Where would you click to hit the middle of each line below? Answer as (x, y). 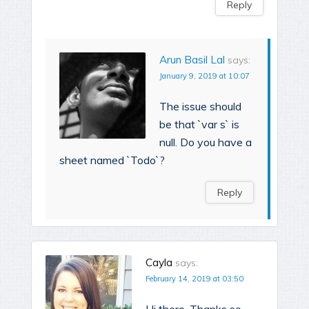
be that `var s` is (199, 124)
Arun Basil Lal (192, 60)
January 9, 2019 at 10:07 (205, 76)
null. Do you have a (206, 142)
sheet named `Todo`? (112, 160)
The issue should (200, 107)
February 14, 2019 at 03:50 (195, 279)
